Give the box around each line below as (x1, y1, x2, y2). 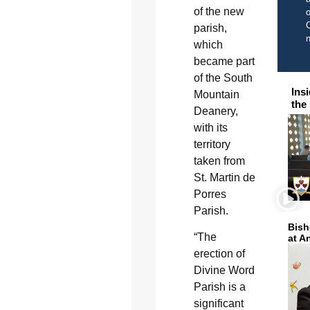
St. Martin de (193, 172, 255, 183)
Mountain (193, 89, 239, 100)
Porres (193, 188, 226, 200)
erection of (193, 248, 245, 260)
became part (193, 55, 255, 67)
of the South (193, 72, 253, 84)
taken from (193, 155, 245, 167)
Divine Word (193, 264, 255, 277)
